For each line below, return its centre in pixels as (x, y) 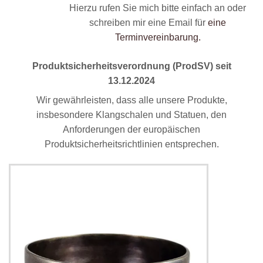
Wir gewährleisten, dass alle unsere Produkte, (131, 100)
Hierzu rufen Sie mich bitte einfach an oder (158, 8)
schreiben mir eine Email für (149, 23)
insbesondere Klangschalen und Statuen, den (131, 115)
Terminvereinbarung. (158, 38)
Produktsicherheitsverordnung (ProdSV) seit (131, 66)
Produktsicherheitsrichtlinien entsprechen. (131, 144)
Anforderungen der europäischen (131, 130)
